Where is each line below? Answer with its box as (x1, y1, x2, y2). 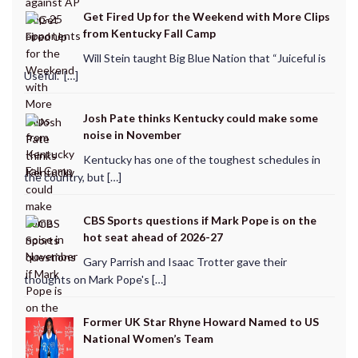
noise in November (82, 128, 181, 142)
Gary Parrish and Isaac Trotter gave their (82, 254, 287, 268)
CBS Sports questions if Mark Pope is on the (82, 213, 316, 227)
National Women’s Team (82, 332, 213, 346)
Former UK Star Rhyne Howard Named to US (82, 315, 319, 329)
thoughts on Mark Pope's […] (23, 272, 166, 286)
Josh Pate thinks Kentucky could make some (82, 111, 318, 125)
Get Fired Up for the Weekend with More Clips (82, 9, 330, 23)
